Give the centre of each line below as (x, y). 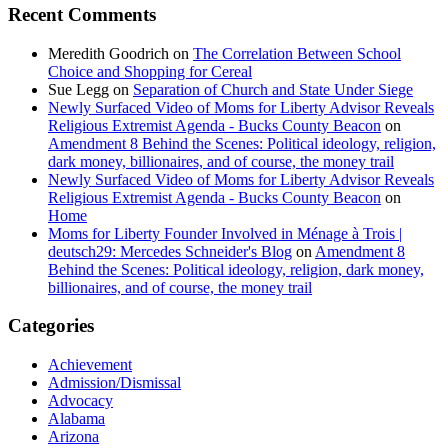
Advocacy (80, 401)
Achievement (90, 365)
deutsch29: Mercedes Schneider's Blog (170, 251)
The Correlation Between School (297, 53)
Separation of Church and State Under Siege (273, 89)
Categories (51, 326)
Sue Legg (78, 89)
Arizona (73, 437)
